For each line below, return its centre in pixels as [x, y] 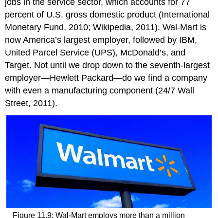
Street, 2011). [31, 103]
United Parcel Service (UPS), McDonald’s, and [95, 52]
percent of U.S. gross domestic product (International [108, 14]
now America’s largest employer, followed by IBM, [101, 40]
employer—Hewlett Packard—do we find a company [106, 78]
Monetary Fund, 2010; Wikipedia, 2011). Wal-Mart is [106, 27]
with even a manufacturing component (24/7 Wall [100, 90]
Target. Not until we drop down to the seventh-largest [108, 65]
